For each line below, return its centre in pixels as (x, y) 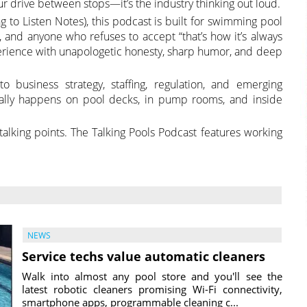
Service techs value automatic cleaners (144, 256)
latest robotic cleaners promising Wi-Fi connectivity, (152, 289)
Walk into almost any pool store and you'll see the (152, 276)
